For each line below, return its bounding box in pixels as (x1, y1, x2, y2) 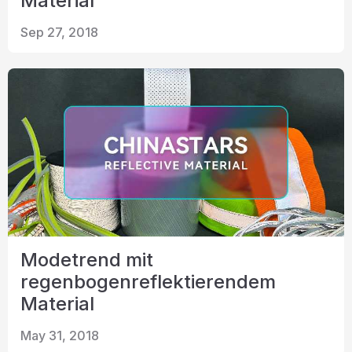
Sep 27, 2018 (20, 24, 98, 40)
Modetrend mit (20, 248, 153, 271)
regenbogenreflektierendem (20, 270, 276, 293)
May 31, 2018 (20, 328, 99, 343)
